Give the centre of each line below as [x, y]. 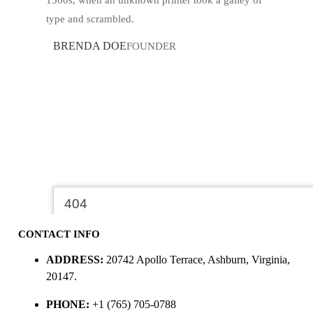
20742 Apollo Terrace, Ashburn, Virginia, [198, 259]
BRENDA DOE [89, 45]
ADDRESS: [74, 259]
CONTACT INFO [59, 234]
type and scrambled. [90, 19]
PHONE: [67, 304]
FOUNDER [151, 46]
